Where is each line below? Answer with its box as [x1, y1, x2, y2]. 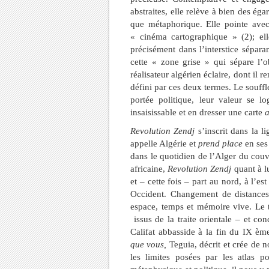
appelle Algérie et [130, 139, 198, 148]
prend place [198, 139, 243, 148]
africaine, [130, 164, 168, 174]
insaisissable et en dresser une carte [130, 107, 265, 117]
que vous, [130, 240, 169, 249]
